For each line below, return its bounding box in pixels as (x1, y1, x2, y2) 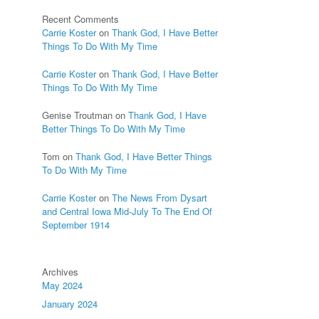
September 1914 (42, 218, 110, 231)
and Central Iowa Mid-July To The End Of (42, 204, 213, 218)
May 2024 (42, 278, 83, 292)
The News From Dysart (112, 191, 208, 204)
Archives (42, 265, 79, 278)
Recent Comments (42, 12, 120, 26)
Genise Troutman (42, 108, 113, 122)
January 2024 (42, 297, 98, 310)
